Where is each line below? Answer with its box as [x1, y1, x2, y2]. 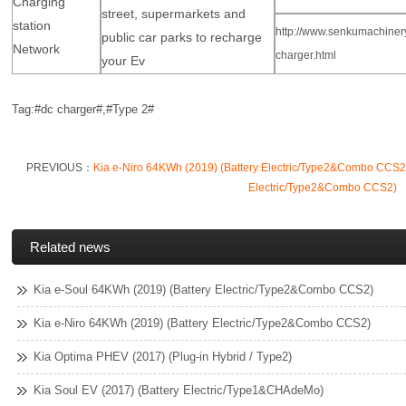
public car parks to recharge [101, 30, 263, 45]
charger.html [275, 49, 337, 63]
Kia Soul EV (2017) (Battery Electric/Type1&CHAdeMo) [34, 383, 324, 397]
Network [13, 42, 61, 57]
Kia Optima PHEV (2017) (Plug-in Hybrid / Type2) [34, 350, 292, 363]
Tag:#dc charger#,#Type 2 [12, 102, 148, 116]
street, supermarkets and [101, 6, 246, 22]
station [13, 18, 52, 34]
